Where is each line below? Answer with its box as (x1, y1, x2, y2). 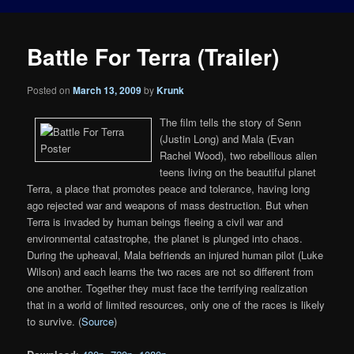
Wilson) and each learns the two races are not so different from (27, 263, 314, 279)
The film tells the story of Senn (160, 114, 302, 130)
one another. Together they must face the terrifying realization (27, 280, 308, 296)
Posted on (27, 82, 73, 96)
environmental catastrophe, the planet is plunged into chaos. (27, 230, 303, 246)
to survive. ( (27, 313, 82, 329)
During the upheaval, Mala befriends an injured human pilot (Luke (27, 247, 324, 262)
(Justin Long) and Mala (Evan (160, 130, 295, 146)
